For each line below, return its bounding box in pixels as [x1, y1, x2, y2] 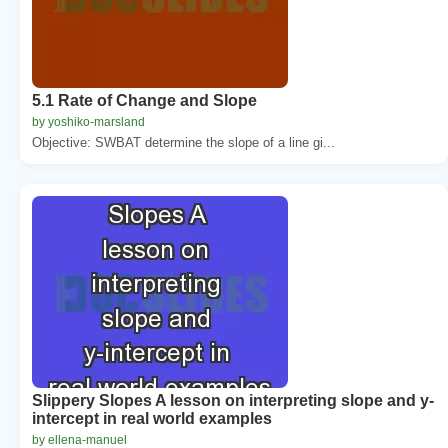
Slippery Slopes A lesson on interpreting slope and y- [32, 391, 434, 409]
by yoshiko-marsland [32, 114, 145, 129]
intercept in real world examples [32, 409, 272, 427]
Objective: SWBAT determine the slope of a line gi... [32, 134, 335, 150]
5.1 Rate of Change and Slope [32, 91, 257, 109]
